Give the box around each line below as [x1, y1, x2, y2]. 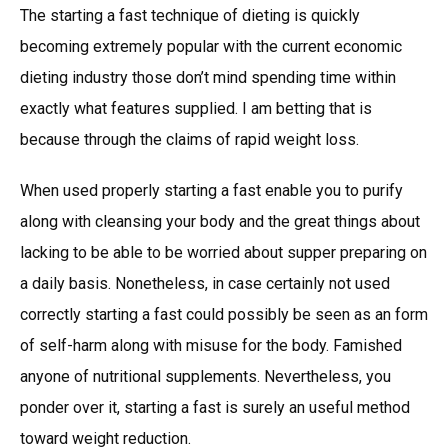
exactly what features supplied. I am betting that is [20, 98, 372, 118]
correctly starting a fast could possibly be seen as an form [20, 304, 428, 324]
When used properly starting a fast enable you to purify [20, 180, 403, 200]
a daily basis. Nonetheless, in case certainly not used [20, 273, 390, 293]
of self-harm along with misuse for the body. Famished [20, 335, 402, 355]
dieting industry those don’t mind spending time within [20, 67, 396, 87]
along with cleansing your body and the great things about [20, 211, 420, 231]
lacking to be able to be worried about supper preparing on [20, 242, 427, 262]
